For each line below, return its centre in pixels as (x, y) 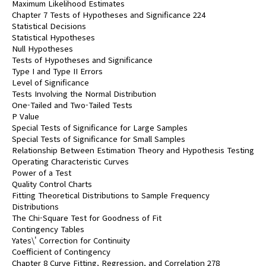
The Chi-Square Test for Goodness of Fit (87, 218)
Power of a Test (42, 172)
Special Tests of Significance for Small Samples (99, 139)
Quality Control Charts (52, 184)
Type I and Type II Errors (57, 71)
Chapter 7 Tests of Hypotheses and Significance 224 (109, 15)
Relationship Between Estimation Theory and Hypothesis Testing (133, 150)
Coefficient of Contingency (61, 251)
